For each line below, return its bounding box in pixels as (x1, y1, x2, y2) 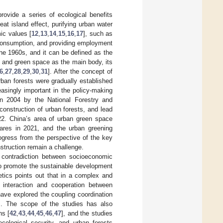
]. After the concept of (48, 67, 113, 75)
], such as (83, 29, 113, 37)
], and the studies (61, 209, 113, 217)
